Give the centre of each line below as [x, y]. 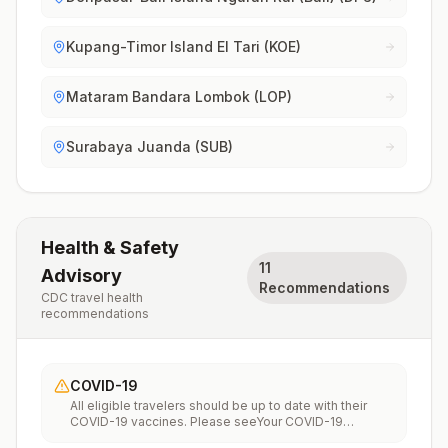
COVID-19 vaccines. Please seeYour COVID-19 [206, 421]
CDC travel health [92, 297]
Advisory [81, 275]
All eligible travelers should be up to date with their [218, 405]
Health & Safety [110, 247]
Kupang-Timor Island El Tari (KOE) [183, 46]
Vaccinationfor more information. [165, 437]
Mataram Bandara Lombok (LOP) [179, 96]
